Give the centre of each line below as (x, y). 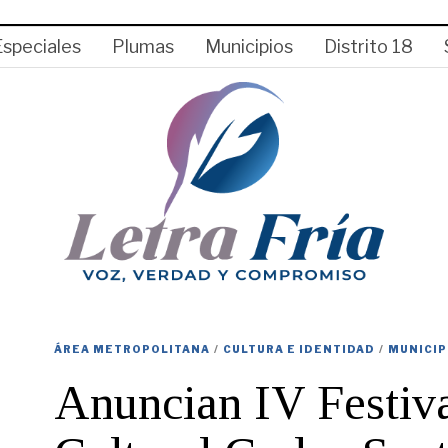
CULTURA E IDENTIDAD (299, 349)
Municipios (249, 46)
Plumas (143, 46)
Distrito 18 (368, 46)
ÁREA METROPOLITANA (132, 349)
